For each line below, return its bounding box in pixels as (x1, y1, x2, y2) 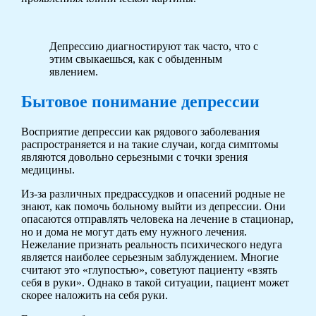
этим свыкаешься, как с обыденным (49, 52, 222, 65)
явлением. (49, 65, 98, 78)
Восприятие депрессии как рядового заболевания (20, 125, 260, 138)
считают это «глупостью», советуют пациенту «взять (20, 263, 277, 276)
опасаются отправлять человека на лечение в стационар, (20, 212, 293, 225)
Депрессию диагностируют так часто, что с (49, 39, 258, 52)
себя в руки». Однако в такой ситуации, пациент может (20, 276, 289, 288)
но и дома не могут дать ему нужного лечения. (20, 225, 247, 238)
